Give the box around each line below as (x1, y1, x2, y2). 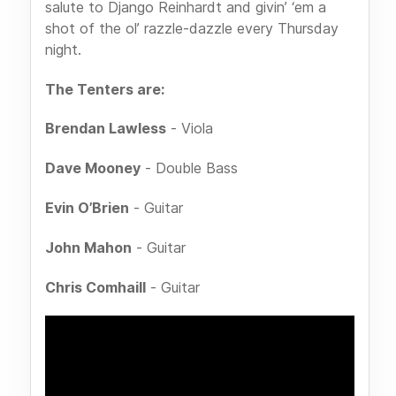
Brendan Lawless (45, 119, 166, 138)
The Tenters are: (45, 80, 164, 98)
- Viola (166, 119, 213, 138)
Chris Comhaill (45, 278, 146, 296)
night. (45, 40, 81, 58)
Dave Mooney (45, 159, 141, 178)
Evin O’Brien (45, 199, 129, 217)
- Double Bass (141, 159, 238, 178)
